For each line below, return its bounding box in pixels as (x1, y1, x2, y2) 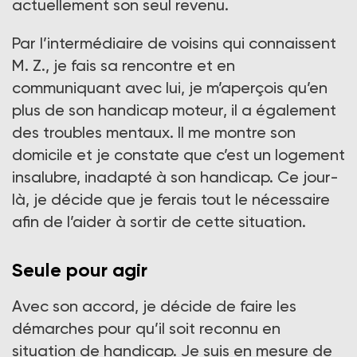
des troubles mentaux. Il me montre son (12, 123, 296, 143)
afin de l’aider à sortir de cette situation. (12, 212, 306, 232)
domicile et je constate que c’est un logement (12, 145, 345, 165)
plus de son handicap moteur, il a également (12, 100, 336, 120)
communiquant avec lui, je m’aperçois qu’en (12, 78, 328, 98)
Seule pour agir (12, 258, 147, 282)
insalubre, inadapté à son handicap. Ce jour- (12, 167, 339, 187)
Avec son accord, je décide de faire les (12, 296, 296, 316)
